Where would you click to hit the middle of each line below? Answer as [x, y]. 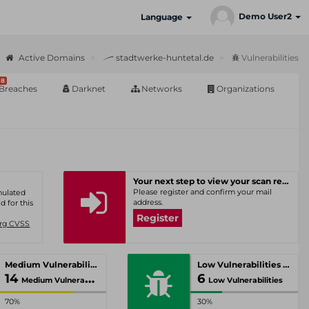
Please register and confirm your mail [202, 192]
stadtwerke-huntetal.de [164, 58]
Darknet [88, 89]
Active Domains [51, 58]
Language [163, 17]
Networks [161, 89]
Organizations [245, 89]
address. [148, 202]
